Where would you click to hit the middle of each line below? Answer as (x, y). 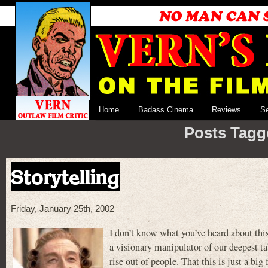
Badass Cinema (165, 110)
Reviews (227, 110)
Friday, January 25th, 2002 (63, 209)
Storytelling (65, 177)
